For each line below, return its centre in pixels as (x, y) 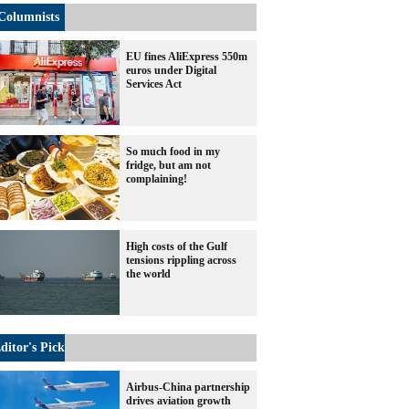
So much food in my (173, 152)
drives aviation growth (178, 401)
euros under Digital (171, 70)
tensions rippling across (181, 260)
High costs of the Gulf (177, 246)
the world (148, 274)
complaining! (157, 179)
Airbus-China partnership (188, 387)
